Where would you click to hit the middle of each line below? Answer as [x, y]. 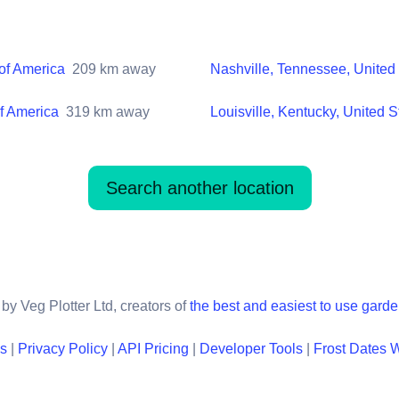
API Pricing [153, 348]
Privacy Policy [63, 348]
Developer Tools [251, 348]
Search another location [199, 187]
